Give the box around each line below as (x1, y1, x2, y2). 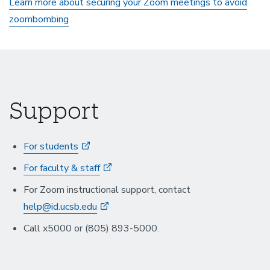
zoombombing (9, 13, 69, 26)
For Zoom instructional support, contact (24, 183, 190, 196)
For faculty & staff (24, 162, 100, 175)
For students (24, 140, 78, 153)
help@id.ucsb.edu (24, 200, 97, 213)
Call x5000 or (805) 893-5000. (24, 222, 162, 235)
